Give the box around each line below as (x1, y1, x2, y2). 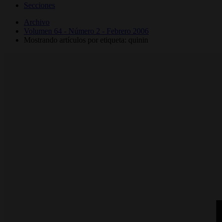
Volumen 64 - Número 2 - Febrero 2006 (24, 26, 149, 35)
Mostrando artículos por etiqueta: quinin (24, 35, 148, 44)
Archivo (24, 17, 50, 26)
